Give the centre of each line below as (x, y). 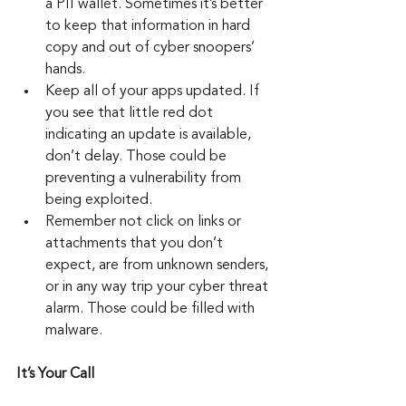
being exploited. (99, 200)
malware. (74, 330)
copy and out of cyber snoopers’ (152, 48)
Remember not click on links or (145, 222)
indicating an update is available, (150, 135)
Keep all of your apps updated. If (154, 91)
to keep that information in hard (150, 26)
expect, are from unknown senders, (159, 265)
